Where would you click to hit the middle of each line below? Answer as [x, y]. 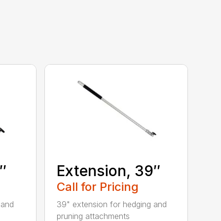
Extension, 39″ [109, 170]
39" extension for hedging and [112, 204]
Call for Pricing [98, 186]
